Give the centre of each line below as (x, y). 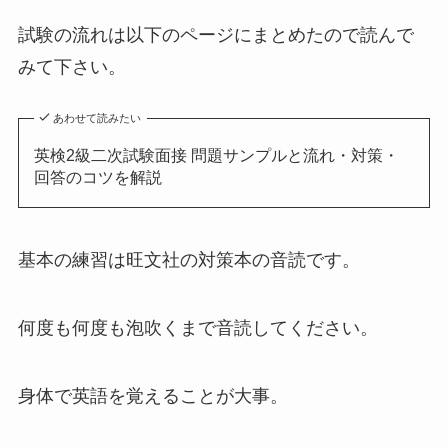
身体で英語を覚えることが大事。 (152, 395)
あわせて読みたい (97, 118)
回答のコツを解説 (97, 176)
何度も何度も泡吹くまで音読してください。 (197, 327)
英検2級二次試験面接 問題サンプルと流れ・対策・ (216, 154)
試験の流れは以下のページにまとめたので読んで (215, 34)
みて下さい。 (71, 66)
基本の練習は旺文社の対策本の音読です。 (188, 259)
